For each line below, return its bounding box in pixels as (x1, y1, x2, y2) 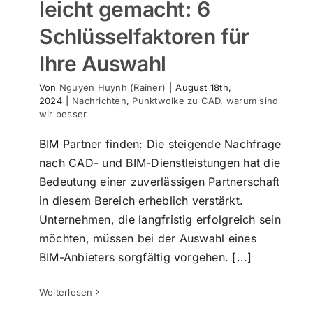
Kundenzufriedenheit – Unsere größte (49, 242, 273, 257)
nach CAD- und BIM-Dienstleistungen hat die (39, 156, 281, 170)
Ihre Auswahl (39, 51, 166, 77)
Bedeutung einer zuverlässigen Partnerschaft (39, 175, 280, 189)
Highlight (155, 275, 196, 287)
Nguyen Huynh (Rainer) (59, 82, 166, 94)
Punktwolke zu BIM (64, 275, 150, 287)
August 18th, (175, 82, 232, 94)
